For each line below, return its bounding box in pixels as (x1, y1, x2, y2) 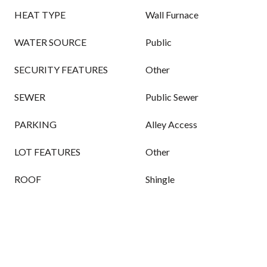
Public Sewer (145, 91, 198, 103)
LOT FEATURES (14, 146, 80, 157)
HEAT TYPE (14, 9, 66, 20)
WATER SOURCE (14, 36, 86, 48)
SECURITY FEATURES (14, 64, 108, 75)
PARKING (14, 119, 57, 130)
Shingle (145, 173, 175, 185)
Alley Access (145, 119, 197, 130)
